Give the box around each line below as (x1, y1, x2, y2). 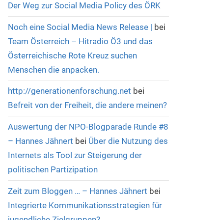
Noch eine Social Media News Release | (7, 22, 152, 32)
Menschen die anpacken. (7, 64, 99, 75)
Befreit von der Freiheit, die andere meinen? (7, 100, 167, 110)
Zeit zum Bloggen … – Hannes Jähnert (7, 186, 147, 196)
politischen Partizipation (7, 165, 98, 175)
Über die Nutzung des (88, 136, 168, 146)
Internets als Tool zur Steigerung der (7, 150, 142, 161)
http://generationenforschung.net (7, 86, 131, 96)
